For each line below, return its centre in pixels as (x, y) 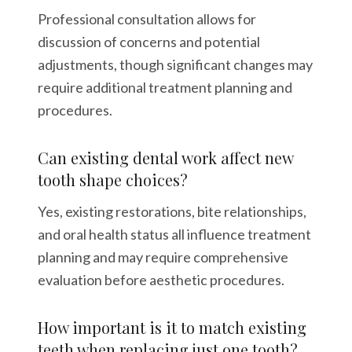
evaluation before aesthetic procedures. (161, 280)
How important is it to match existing (172, 327)
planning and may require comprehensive (163, 257)
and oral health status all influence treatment (174, 234)
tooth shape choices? (113, 180)
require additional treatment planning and (165, 87)
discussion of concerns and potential (149, 42)
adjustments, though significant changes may (175, 64)
